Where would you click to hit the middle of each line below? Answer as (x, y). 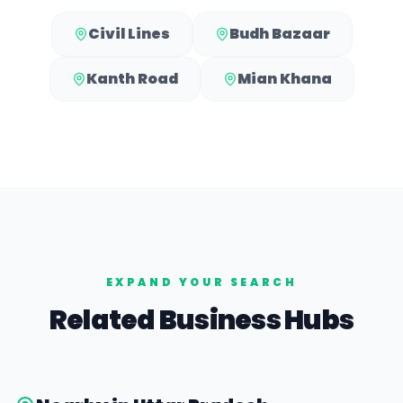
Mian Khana (284, 79)
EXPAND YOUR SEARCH (201, 282)
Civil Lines (129, 34)
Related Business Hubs (201, 320)
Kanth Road (132, 79)
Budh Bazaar (279, 34)
